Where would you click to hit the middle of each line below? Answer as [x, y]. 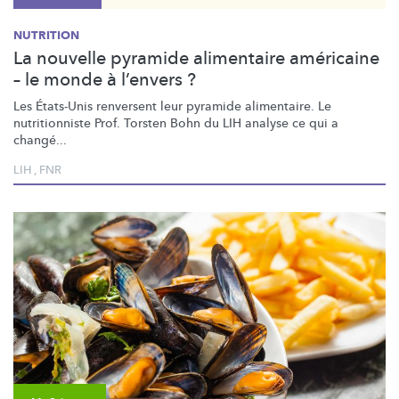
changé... [40, 140]
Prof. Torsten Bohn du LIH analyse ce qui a [215, 123]
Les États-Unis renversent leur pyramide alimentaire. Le [172, 106]
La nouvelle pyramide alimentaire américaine [196, 58]
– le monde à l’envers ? [105, 79]
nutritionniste [52, 123]
